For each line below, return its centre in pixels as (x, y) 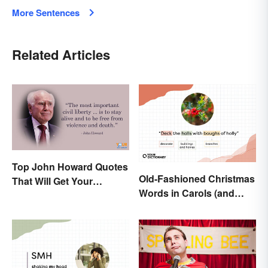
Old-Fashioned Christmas (197, 179)
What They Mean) (178, 208)
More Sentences (46, 12)
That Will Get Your (52, 181)
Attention (33, 195)
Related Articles (61, 54)
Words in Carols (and (187, 193)
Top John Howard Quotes (70, 166)
